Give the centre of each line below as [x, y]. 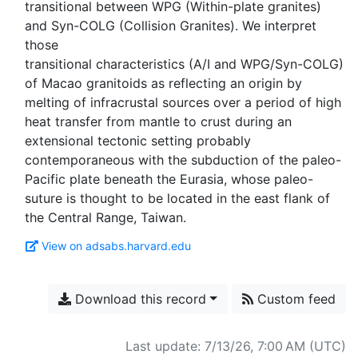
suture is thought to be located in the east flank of [177, 198]
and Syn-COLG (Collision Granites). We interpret [171, 26]
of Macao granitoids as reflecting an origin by [163, 83]
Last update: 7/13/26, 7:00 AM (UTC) [236, 346]
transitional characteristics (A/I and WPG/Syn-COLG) [184, 64]
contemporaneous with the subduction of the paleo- [183, 160]
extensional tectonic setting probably [138, 141]
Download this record [139, 299]
